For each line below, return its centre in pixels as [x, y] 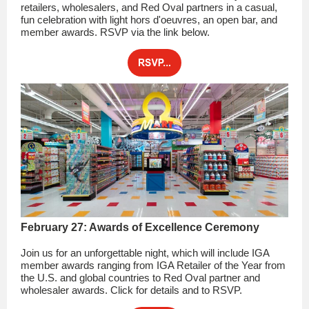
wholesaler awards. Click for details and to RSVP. [131, 290]
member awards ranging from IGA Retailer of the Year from [153, 265]
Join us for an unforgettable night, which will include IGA [145, 253]
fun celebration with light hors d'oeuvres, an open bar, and [149, 20]
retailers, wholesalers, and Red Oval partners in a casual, [149, 7]
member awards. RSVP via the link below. [115, 32]
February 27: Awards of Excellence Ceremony [140, 227]
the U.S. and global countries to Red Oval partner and [140, 278]
